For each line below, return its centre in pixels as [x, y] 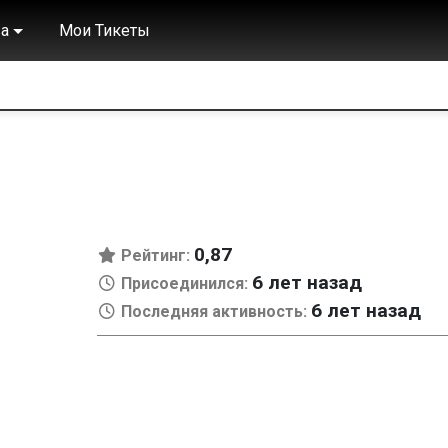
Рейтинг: [155, 255]
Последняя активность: [213, 311]
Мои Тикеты [104, 30]
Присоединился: [184, 283]
